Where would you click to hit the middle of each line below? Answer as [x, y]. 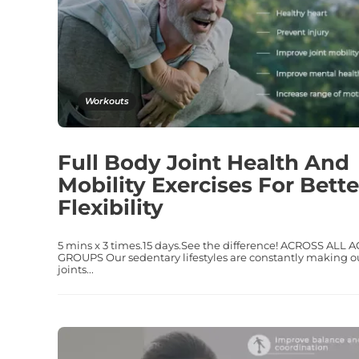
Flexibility [111, 207]
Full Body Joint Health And [204, 162]
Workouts [107, 101]
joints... [76, 269]
